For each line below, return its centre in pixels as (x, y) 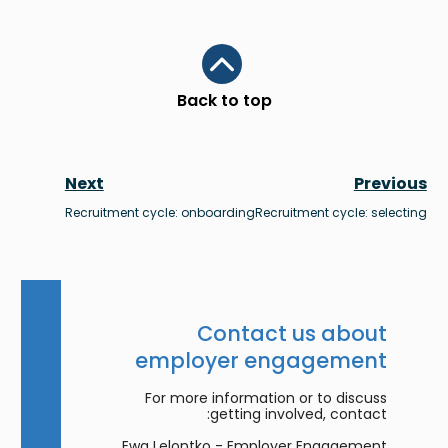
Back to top (224, 100)
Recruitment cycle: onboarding (159, 212)
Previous (390, 183)
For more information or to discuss (265, 398)
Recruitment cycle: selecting (340, 212)
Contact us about (291, 333)
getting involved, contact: (298, 414)
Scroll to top (175, 93)
